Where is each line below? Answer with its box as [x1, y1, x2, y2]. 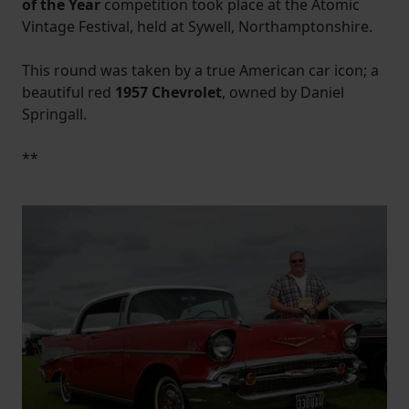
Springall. [22, 104, 87, 125]
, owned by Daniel [222, 82, 344, 103]
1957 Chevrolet [115, 82, 222, 103]
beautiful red [22, 82, 115, 103]
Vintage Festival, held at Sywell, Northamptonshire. [22, 16, 372, 37]
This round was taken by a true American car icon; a [22, 60, 379, 81]
